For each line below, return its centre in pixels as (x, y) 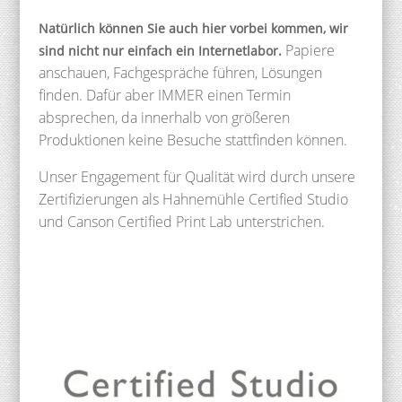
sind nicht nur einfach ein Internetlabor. (160, 50)
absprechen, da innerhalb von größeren (164, 117)
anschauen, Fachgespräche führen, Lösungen (180, 72)
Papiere (308, 50)
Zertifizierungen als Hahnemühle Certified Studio (193, 199)
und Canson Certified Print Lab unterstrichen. (181, 221)
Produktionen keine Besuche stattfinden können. (192, 140)
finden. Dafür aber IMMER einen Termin (164, 95)
